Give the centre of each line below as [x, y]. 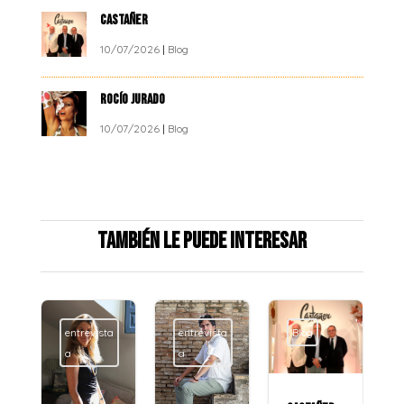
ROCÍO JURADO [133, 99]
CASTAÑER [125, 20]
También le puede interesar [202, 242]
